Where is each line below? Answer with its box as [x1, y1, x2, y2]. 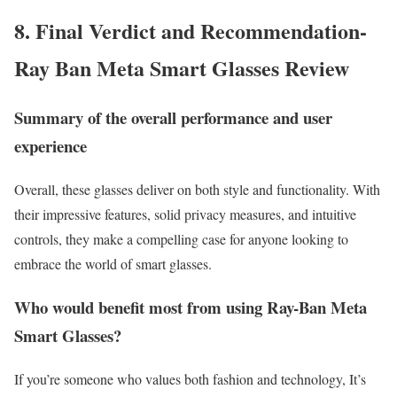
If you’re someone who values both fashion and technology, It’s [14, 369, 366, 388]
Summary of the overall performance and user [14, 105, 332, 130]
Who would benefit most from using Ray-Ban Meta [14, 294, 367, 319]
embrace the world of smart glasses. [14, 254, 212, 274]
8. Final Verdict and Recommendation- [14, 14, 367, 46]
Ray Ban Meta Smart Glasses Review [14, 51, 349, 83]
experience [14, 134, 87, 159]
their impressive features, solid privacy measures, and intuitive [14, 205, 356, 224]
